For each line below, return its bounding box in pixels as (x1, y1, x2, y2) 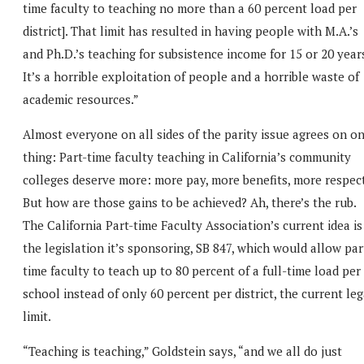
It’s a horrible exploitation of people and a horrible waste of (23, 67, 359, 84)
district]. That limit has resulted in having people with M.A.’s (23, 22, 358, 39)
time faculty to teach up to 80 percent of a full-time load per (23, 262, 361, 279)
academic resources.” (23, 90, 139, 107)
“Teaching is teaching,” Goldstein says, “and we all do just (23, 342, 342, 359)
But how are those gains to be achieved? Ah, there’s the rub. (23, 193, 356, 210)
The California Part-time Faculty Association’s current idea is (23, 216, 362, 233)
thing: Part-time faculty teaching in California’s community (23, 148, 351, 165)
